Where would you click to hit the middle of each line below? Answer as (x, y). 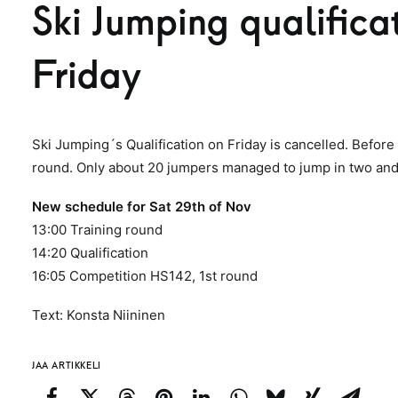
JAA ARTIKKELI (67, 365)
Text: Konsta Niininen (99, 315)
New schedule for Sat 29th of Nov (142, 207)
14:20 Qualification (90, 253)
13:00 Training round (97, 230)
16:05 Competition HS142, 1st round (147, 276)
